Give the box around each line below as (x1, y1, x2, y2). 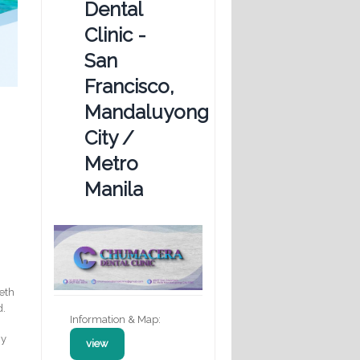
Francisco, (84, 74, 174, 98)
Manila (84, 177, 143, 201)
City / (84, 125, 134, 149)
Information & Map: (70, 313, 161, 325)
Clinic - (84, 22, 146, 47)
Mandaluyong (84, 100, 209, 124)
